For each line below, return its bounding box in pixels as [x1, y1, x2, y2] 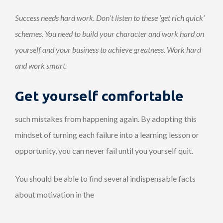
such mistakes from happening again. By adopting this [15, 113, 197, 123]
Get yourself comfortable [15, 88, 184, 104]
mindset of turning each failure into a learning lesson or [15, 129, 199, 139]
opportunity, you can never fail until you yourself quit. [15, 145, 193, 155]
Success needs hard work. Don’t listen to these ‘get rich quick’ [15, 12, 205, 22]
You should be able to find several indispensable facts [15, 173, 196, 183]
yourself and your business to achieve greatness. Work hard [15, 44, 201, 54]
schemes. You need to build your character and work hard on [15, 28, 204, 38]
